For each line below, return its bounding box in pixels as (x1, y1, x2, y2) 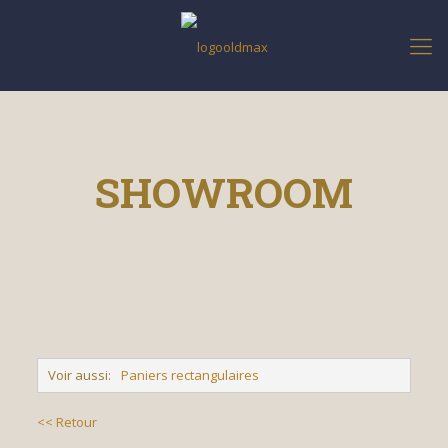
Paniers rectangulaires (120, 366, 259, 384)
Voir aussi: (47, 366, 111, 384)
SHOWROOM (95, 165, 353, 219)
